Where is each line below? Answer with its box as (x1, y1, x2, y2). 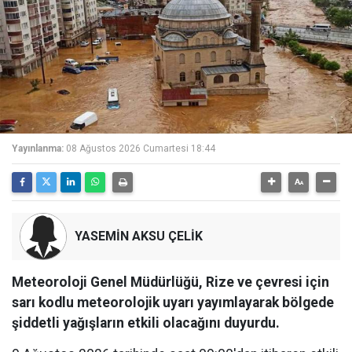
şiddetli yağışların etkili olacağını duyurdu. (12, 315, 280, 331)
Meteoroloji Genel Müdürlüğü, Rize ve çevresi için (12, 274, 329, 290)
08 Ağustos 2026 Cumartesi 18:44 (66, 143, 215, 154)
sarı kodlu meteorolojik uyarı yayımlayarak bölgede (12, 295, 334, 310)
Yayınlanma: (12, 143, 64, 154)
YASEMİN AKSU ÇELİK (75, 229, 203, 244)
